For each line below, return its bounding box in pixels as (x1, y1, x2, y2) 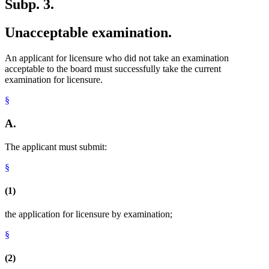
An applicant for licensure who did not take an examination (5, 53, 229, 64)
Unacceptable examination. (5, 25, 172, 41)
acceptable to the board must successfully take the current (5, 64, 221, 74)
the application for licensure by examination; (5, 209, 172, 220)
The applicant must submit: (5, 141, 107, 152)
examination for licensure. (5, 74, 103, 85)
